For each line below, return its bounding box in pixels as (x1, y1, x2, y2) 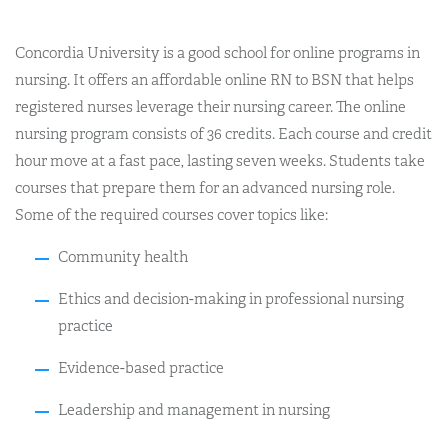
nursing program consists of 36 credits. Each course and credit (15, 124, 432, 143)
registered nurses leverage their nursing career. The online (15, 97, 406, 116)
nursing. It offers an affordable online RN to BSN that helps (15, 70, 414, 89)
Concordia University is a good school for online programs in (15, 43, 420, 62)
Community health (57, 247, 188, 266)
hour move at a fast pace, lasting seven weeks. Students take (15, 151, 425, 170)
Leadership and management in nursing (57, 400, 330, 419)
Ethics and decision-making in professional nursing (57, 289, 404, 308)
